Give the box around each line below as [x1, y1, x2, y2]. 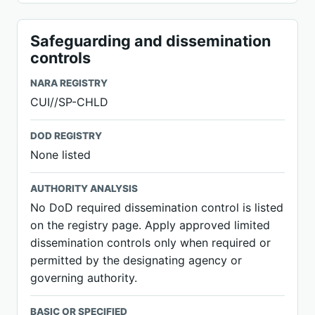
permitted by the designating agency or [30, 253, 242, 267]
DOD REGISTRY [30, 130, 102, 141]
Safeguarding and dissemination [30, 32, 271, 50]
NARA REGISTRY [30, 77, 108, 89]
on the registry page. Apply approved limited [30, 218, 270, 232]
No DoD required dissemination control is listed [30, 200, 283, 214]
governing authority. [30, 271, 137, 285]
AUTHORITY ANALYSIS [30, 183, 138, 194]
